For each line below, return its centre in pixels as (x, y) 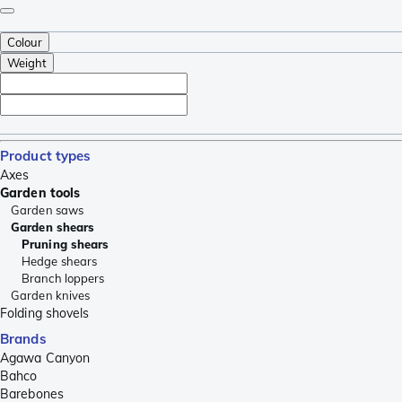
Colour (25, 42)
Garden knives (51, 295)
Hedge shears (60, 261)
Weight (27, 62)
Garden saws (48, 210)
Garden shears (53, 227)
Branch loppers (63, 278)
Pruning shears (66, 244)
